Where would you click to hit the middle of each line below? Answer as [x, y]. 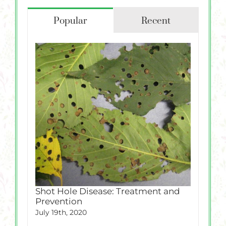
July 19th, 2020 [61, 213]
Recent [156, 21]
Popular [70, 21]
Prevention [59, 202]
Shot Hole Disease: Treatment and [108, 191]
